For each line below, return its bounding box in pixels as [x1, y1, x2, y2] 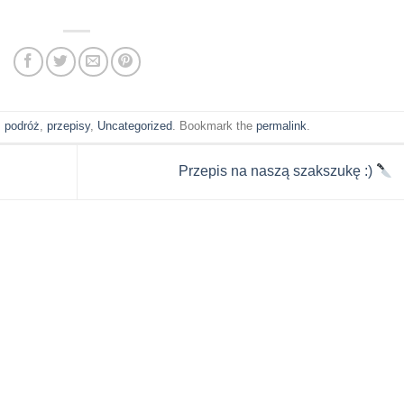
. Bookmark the [171, 118, 256, 133]
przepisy [46, 118, 90, 133]
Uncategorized [96, 118, 172, 133]
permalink [255, 118, 307, 133]
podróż [4, 118, 40, 133]
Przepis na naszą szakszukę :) [179, 163, 377, 179]
